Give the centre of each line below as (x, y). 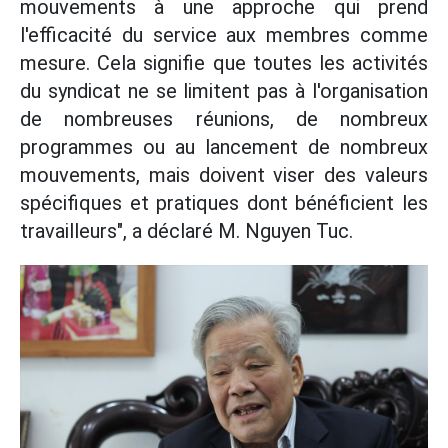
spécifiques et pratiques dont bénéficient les (224, 203)
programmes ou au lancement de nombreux (224, 147)
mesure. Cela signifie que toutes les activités (224, 63)
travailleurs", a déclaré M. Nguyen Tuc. (186, 231)
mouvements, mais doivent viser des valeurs (224, 175)
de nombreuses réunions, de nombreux (224, 119)
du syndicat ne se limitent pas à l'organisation (224, 91)
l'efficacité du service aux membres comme (224, 35)
